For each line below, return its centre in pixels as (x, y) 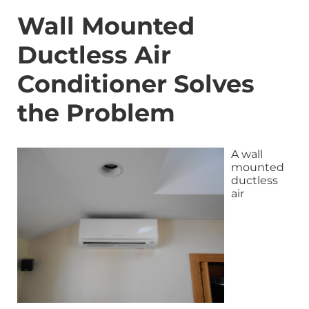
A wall (247, 154)
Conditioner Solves (136, 83)
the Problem (96, 112)
